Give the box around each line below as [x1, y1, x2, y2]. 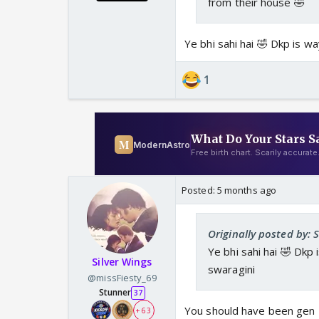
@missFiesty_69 [88, 271, 157, 285]
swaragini [208, 262, 255, 277]
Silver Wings [92, 255, 152, 269]
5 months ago [216, 184, 277, 197]
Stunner [98, 286, 132, 299]
